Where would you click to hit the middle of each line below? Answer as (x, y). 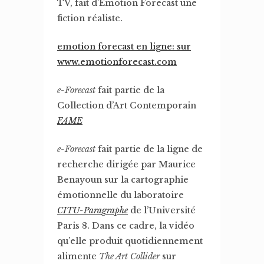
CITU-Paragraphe (93, 210)
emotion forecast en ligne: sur (124, 47)
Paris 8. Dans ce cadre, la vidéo (126, 226)
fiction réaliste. (90, 18)
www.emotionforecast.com (117, 62)
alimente (78, 256)
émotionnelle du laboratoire (121, 195)
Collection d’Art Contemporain (127, 105)
